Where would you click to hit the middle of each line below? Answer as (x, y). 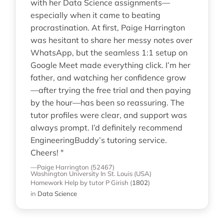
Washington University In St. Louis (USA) (91, 173)
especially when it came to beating (95, 15)
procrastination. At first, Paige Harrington (107, 27)
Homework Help (54, 182)
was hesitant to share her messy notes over (111, 40)
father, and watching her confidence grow (108, 77)
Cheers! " (47, 152)
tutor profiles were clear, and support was (108, 115)
